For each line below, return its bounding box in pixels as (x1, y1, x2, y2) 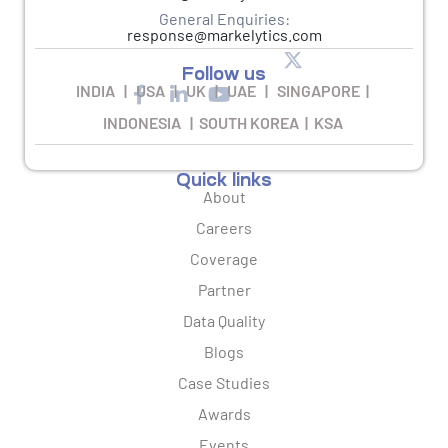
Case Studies (178, 373, 270, 393)
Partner (197, 280, 251, 300)
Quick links (176, 171, 272, 190)
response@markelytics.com (126, 25, 322, 45)
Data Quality (183, 311, 265, 331)
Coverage (190, 249, 258, 269)
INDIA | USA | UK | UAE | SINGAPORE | (76, 81, 372, 101)
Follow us (182, 65, 266, 84)
